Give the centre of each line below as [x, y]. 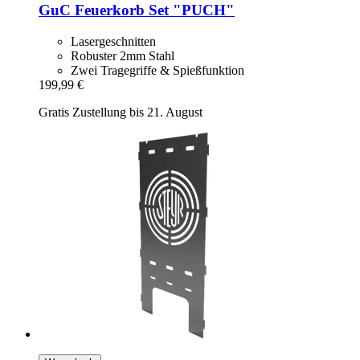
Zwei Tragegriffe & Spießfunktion [157, 70]
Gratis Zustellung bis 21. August [121, 112]
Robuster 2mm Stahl [123, 55]
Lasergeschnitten [113, 41]
